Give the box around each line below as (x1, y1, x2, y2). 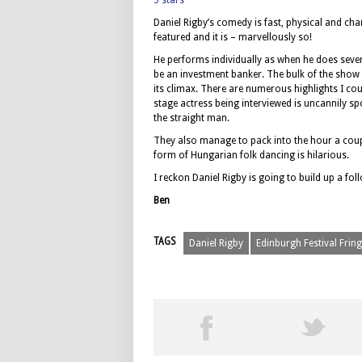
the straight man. (154, 112, 229, 124)
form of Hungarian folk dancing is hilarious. (154, 149, 349, 161)
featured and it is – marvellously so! (154, 32, 312, 43)
